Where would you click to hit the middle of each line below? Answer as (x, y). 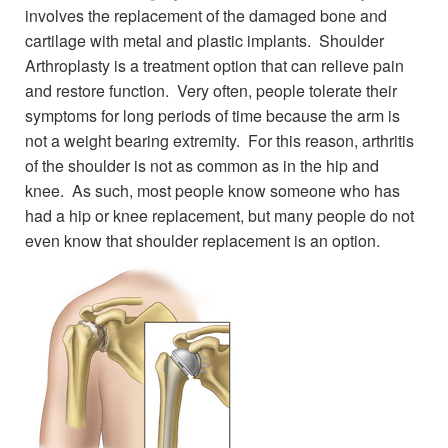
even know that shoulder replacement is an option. (202, 240)
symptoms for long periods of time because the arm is (212, 115)
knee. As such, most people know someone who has (212, 190)
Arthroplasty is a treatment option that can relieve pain (214, 65)
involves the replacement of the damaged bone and (206, 15)
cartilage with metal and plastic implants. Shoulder (204, 40)
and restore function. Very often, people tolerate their (211, 90)
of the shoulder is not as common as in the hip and (202, 165)
